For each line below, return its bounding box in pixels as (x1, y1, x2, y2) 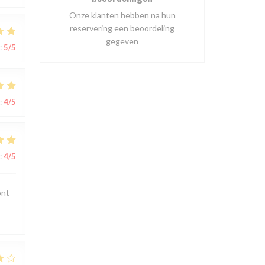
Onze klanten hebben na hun (69, 10, 176, 21)
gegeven (106, 36, 138, 47)
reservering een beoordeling (70, 23, 174, 34)
